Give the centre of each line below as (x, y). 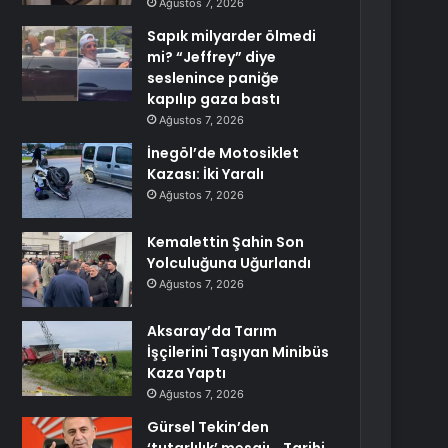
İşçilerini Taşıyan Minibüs (238, 352)
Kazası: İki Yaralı (206, 174)
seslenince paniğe (213, 78)
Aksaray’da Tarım (212, 331)
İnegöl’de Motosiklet (223, 153)
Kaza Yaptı (187, 373)
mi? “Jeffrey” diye (212, 57)
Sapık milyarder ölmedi (232, 36)
